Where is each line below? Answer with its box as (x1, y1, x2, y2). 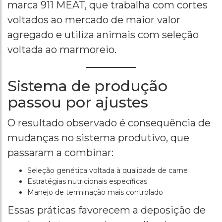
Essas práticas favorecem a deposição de (7, 204, 206, 217)
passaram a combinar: (7, 147, 113, 159)
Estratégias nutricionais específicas (27, 177, 147, 186)
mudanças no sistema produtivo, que (7, 132, 189, 144)
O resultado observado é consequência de (7, 117, 211, 129)
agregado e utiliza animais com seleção (7, 29, 199, 41)
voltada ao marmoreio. (7, 44, 116, 56)
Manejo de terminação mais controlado (27, 188, 163, 197)
